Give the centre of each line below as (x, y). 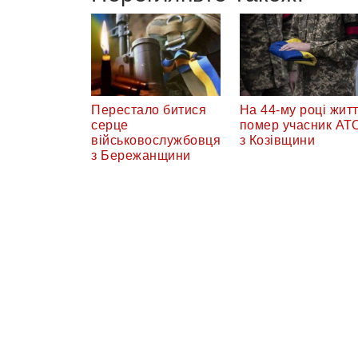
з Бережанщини (141, 156)
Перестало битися (149, 110)
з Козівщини (277, 141)
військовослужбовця (156, 141)
